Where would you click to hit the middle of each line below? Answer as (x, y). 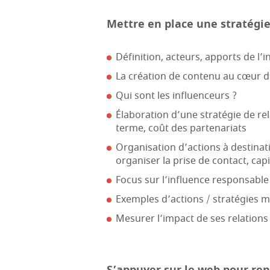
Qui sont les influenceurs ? (176, 96)
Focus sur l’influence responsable (192, 180)
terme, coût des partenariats (181, 128)
